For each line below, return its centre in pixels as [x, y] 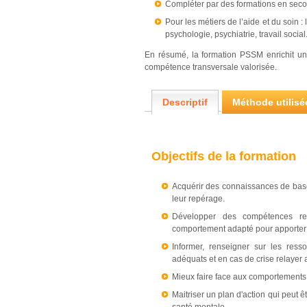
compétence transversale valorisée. [211, 67]
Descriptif [185, 102]
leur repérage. [198, 199]
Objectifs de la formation [224, 156]
